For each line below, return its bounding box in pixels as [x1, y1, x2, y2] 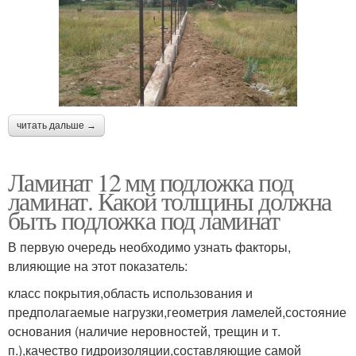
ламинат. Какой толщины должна [8, 183, 331, 218]
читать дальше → [17, 119, 96, 131]
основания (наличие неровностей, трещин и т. [8, 321, 281, 340]
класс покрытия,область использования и [8, 283, 253, 302]
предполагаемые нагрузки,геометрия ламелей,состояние [8, 302, 346, 321]
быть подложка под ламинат [8, 202, 279, 237]
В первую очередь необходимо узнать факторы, [8, 237, 291, 256]
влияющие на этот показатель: [8, 256, 188, 275]
